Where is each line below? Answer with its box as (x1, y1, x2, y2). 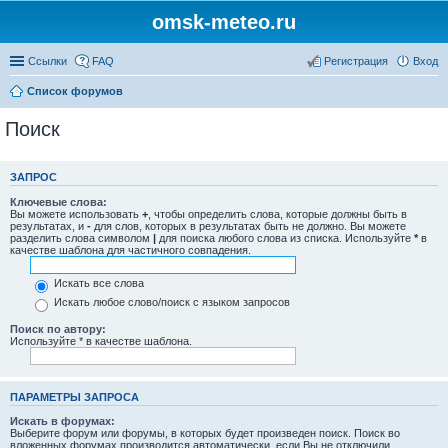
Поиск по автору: (10, 322, 106, 335)
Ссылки (28, 55, 67, 67)
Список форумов (27, 85, 123, 97)
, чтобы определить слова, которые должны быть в (148, 207, 407, 220)
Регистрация (324, 55, 388, 67)
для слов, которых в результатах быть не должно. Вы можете (91, 219, 406, 232)
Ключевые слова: (10, 195, 107, 208)
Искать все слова (51, 277, 144, 290)
